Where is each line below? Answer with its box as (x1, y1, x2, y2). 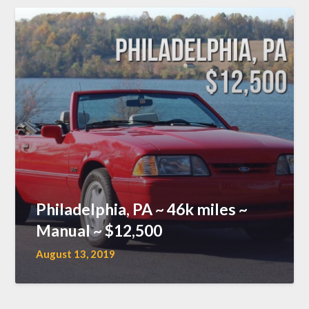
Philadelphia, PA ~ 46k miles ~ (36, 199, 248, 219)
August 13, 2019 (36, 247, 116, 260)
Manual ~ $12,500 (36, 220, 163, 240)
